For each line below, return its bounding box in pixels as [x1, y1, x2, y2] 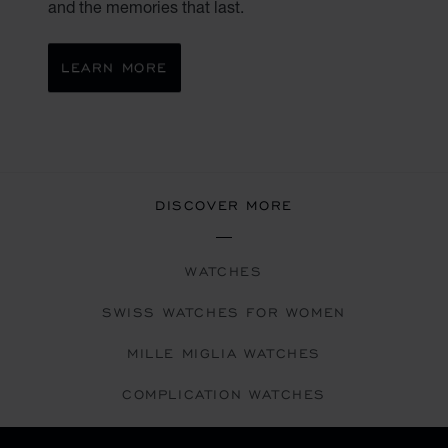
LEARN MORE [61, 58, 168, 76]
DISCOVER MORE [155, 196, 293, 214]
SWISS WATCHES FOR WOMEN [102, 303, 346, 321]
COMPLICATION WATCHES [122, 385, 326, 403]
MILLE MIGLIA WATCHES [127, 344, 321, 362]
